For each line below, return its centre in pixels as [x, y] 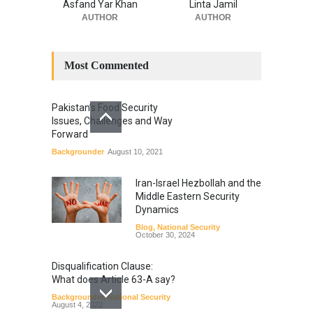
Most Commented [107, 65]
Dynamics [157, 209]
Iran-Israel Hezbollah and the [198, 183]
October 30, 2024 [165, 234]
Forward [70, 134]
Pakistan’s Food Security [105, 107]
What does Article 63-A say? [114, 279]
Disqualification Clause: [102, 266]
